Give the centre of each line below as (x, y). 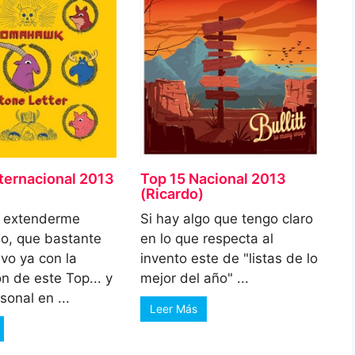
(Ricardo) (172, 193)
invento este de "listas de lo (229, 258)
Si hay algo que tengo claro (227, 218)
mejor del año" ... (195, 278)
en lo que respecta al (207, 238)
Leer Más (174, 308)
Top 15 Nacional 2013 (214, 178)
